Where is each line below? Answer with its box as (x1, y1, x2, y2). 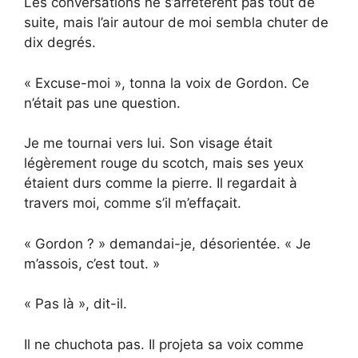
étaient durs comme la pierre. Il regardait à (24, 175, 297, 192)
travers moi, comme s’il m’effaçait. (24, 195, 241, 212)
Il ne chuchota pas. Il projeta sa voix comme (24, 336, 304, 352)
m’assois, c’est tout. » (24, 255, 160, 272)
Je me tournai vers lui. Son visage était (24, 135, 272, 152)
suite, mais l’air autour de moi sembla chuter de (24, 14, 328, 31)
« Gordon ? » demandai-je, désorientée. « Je (24, 235, 311, 252)
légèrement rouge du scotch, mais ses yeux (24, 155, 304, 172)
